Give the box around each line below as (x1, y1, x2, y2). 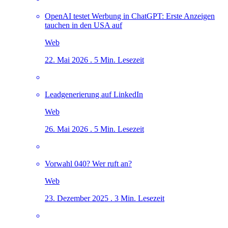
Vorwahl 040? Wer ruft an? (45, 159, 132, 168)
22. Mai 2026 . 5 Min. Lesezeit (45, 55, 144, 64)
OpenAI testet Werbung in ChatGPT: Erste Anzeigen (45, 11, 215, 20)
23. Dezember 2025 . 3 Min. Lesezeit (45, 193, 164, 203)
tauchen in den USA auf (45, 20, 122, 30)
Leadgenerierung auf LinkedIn (45, 90, 143, 99)
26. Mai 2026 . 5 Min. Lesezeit (45, 124, 144, 133)
